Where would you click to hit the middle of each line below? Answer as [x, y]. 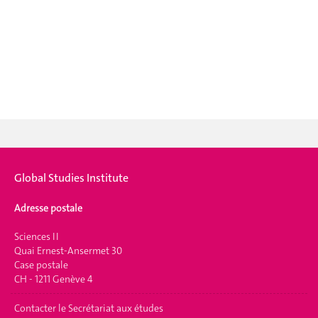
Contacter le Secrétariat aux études [89, 308]
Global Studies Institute [71, 177]
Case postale [41, 265]
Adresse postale [48, 208]
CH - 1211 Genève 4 [54, 279]
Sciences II [37, 236]
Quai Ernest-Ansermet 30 [68, 251]
